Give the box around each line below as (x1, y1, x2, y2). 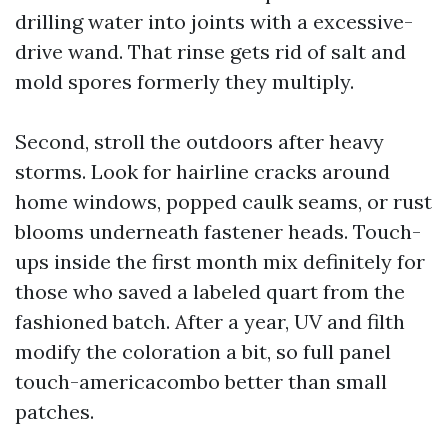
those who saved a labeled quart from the (15, 279, 405, 304)
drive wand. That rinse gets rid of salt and (15, 39, 406, 64)
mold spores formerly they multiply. (15, 69, 354, 94)
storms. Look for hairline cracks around (15, 159, 390, 184)
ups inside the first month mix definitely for (15, 249, 425, 274)
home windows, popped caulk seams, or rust (15, 189, 432, 214)
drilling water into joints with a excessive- (15, 9, 413, 34)
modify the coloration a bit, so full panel (15, 339, 391, 364)
